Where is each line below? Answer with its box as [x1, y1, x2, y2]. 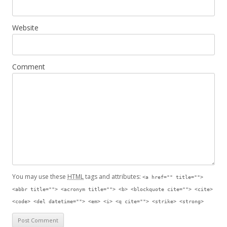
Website [12, 23, 39, 33]
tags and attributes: [84, 172, 142, 181]
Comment [12, 62, 45, 72]
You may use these [12, 172, 67, 181]
